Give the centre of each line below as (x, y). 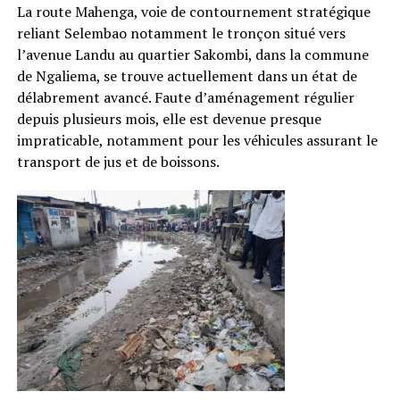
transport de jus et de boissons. (118, 161)
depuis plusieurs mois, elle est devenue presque (169, 118)
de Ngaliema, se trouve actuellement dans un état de (187, 75)
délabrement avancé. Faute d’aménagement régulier (185, 97)
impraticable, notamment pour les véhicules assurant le (197, 140)
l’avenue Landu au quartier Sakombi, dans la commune (192, 54)
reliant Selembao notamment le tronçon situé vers (181, 33)
